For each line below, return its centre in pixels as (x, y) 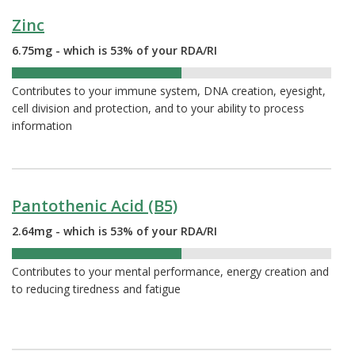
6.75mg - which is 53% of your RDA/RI (115, 51)
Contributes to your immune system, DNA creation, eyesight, (169, 91)
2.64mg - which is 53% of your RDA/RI (115, 231)
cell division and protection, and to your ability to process (158, 109)
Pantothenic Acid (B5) (95, 206)
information (42, 126)
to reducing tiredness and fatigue (96, 289)
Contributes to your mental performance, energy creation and (170, 272)
